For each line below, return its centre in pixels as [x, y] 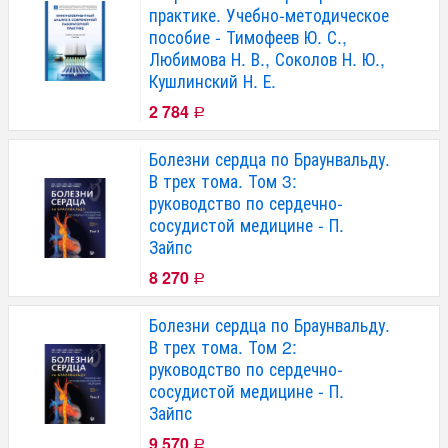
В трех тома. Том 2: [223, 346]
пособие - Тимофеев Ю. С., [248, 36]
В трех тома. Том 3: [223, 180]
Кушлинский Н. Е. [212, 80]
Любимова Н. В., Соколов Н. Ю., [267, 58]
